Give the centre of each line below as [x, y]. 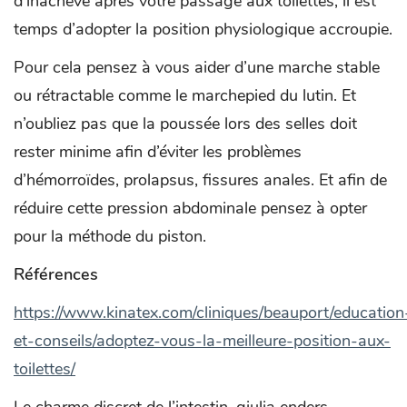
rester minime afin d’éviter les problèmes [158, 151]
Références [56, 274]
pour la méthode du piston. [110, 236]
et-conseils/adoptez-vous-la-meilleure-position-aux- [202, 340]
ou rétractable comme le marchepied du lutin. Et [185, 95]
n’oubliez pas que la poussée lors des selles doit [185, 123]
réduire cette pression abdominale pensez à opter [190, 208]
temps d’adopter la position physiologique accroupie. [203, 29]
